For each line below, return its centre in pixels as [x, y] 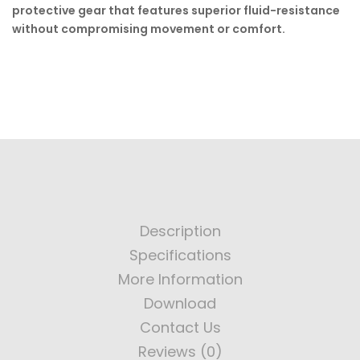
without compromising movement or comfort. [149, 29]
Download [180, 303]
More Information [180, 279]
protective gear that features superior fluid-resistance [176, 10]
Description [180, 231]
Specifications [180, 255]
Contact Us [180, 327]
